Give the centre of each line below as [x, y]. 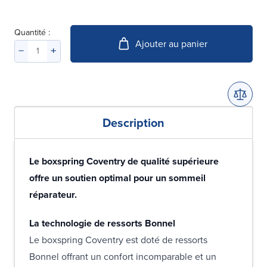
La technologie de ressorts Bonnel [102, 223]
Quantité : [32, 33]
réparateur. [54, 195]
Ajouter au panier [171, 44]
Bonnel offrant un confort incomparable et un [123, 257]
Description [133, 123]
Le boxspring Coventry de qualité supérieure [124, 162]
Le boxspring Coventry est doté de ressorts [118, 240]
